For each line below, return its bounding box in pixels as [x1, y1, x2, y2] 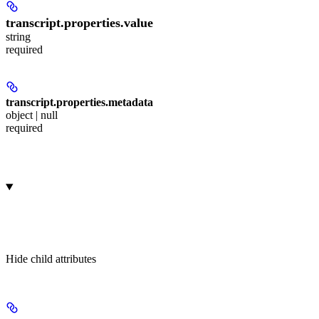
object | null [6, 109, 58, 122]
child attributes [31, 253, 96, 266]
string [6, 31, 31, 43]
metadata [108, 96, 153, 109]
